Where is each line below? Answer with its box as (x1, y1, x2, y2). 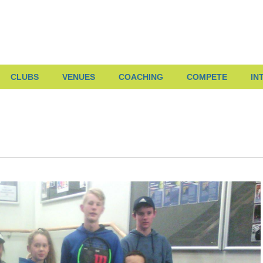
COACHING (119, 72, 163, 82)
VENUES (62, 72, 95, 82)
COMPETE (187, 72, 227, 82)
